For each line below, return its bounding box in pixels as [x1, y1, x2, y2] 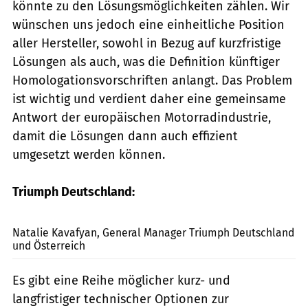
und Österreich [12, 239, 85, 253]
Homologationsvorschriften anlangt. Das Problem [12, 73, 292, 89]
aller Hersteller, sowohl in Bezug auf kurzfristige [12, 36, 281, 52]
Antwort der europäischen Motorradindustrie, [12, 110, 271, 126]
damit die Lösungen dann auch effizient [12, 129, 238, 144]
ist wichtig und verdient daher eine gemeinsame [12, 91, 286, 107]
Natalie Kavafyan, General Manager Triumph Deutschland [12, 226, 294, 240]
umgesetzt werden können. [12, 147, 165, 163]
